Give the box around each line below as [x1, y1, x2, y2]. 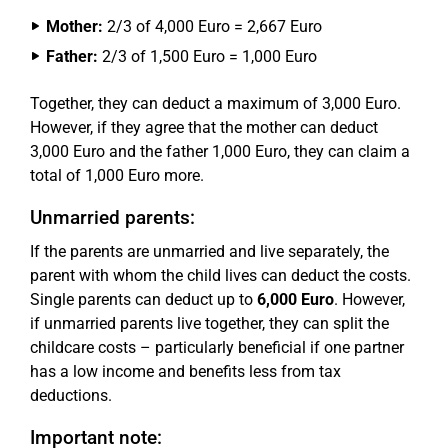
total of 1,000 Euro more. [30, 166, 204, 185]
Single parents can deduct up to [30, 290, 257, 309]
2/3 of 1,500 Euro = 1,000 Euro [98, 47, 317, 66]
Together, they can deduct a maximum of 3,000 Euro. [30, 94, 401, 113]
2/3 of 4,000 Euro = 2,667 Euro [103, 17, 322, 36]
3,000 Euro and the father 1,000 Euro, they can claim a [30, 142, 410, 161]
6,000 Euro [257, 290, 334, 309]
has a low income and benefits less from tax [30, 362, 341, 381]
